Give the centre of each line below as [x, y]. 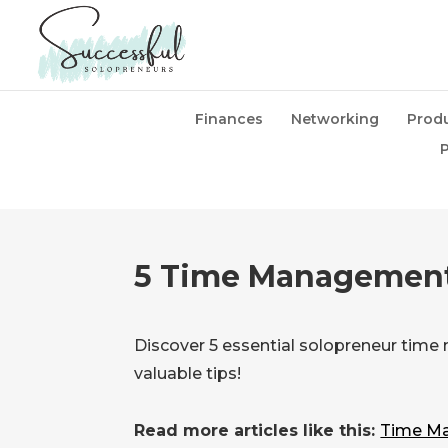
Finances [229, 119]
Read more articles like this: [257, 431]
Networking [335, 119]
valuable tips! [188, 373]
